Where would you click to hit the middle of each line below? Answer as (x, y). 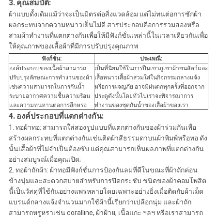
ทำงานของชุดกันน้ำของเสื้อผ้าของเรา (141, 105)
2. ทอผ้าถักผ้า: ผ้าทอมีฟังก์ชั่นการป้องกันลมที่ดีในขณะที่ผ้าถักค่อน (103, 170)
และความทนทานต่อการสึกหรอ (48, 105)
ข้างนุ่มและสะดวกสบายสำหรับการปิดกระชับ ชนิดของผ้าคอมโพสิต (107, 181)
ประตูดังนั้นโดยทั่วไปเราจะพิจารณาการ (144, 96)
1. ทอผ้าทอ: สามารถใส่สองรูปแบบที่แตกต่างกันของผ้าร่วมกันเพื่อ (102, 128)
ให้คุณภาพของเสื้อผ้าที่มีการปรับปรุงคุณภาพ (73, 46)
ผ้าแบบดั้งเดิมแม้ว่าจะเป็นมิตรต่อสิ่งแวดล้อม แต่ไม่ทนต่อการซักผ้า (105, 14)
